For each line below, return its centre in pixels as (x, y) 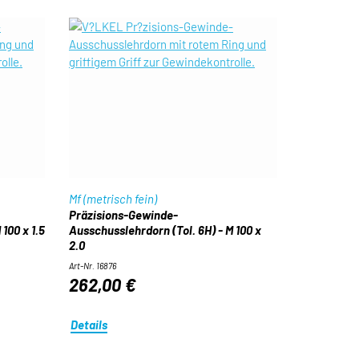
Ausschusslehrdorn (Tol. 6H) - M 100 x (165, 230)
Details (89, 324)
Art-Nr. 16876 (92, 266)
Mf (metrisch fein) (113, 199)
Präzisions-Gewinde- (123, 215)
